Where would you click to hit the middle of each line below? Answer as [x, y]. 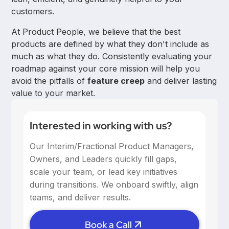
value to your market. [53, 93]
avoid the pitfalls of [50, 81]
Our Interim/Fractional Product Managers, [112, 146]
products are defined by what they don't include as [110, 44]
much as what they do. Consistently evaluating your [112, 56]
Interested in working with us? [101, 126]
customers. [33, 12]
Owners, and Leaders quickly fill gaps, [104, 159]
